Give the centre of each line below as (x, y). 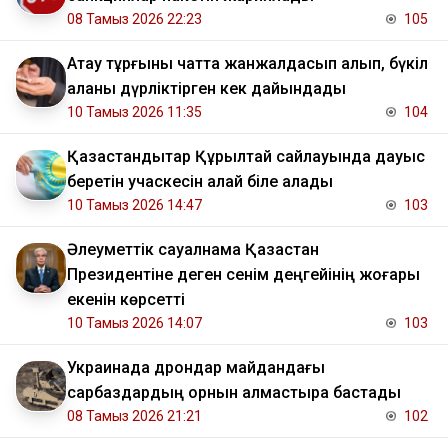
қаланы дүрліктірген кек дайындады (206, 89)
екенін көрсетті (126, 300)
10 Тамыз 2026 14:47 (134, 205)
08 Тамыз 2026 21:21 (134, 416)
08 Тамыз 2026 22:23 (134, 19)
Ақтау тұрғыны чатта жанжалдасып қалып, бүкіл (247, 64)
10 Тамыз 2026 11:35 (134, 112)
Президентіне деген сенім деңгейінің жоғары (243, 275)
